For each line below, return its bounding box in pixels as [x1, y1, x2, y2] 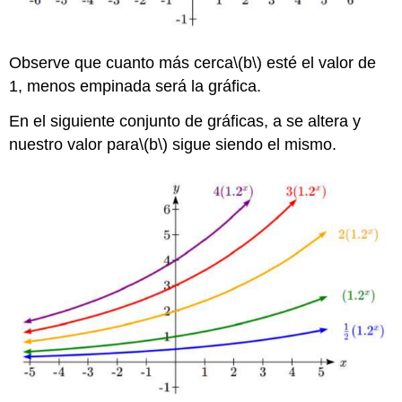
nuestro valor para [9, 135, 140, 153]
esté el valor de [262, 53, 377, 72]
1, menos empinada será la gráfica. [9, 76, 262, 95]
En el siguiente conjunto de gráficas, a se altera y [9, 111, 362, 130]
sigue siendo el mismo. [168, 135, 337, 153]
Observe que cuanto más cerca [9, 53, 234, 72]
